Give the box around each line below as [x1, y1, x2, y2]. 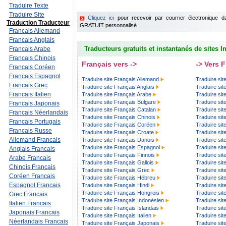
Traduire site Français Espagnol [82, 144, 160, 150]
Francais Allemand [9, 27, 60, 34]
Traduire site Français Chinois [82, 114, 155, 120]
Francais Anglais [9, 36, 54, 43]
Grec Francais [9, 191, 47, 198]
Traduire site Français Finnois [82, 152, 155, 158]
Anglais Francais [9, 145, 55, 152]
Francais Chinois [9, 54, 55, 62]
